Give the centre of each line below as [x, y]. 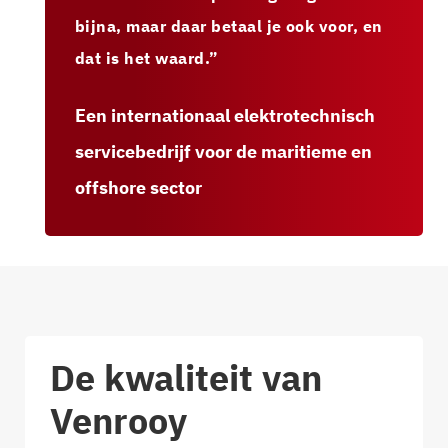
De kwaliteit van [186, 378]
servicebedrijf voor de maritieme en [223, 152]
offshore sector [138, 188]
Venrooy [118, 421]
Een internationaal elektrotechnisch [225, 116]
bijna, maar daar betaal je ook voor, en [229, 26]
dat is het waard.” [147, 58]
